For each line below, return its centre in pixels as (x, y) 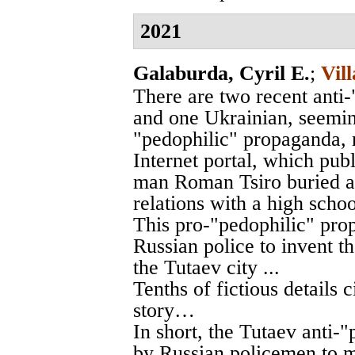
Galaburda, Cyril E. (221, 73)
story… (164, 310)
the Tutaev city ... (206, 267)
